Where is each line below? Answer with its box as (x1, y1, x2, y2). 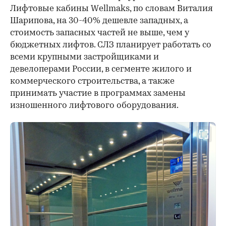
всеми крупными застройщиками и (10, 53, 159, 62)
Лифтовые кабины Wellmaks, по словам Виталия (10, 5, 213, 14)
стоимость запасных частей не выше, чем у (10, 29, 189, 38)
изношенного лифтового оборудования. (10, 101, 179, 110)
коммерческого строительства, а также (10, 77, 175, 86)
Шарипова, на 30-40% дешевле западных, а (10, 17, 188, 26)
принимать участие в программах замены (10, 89, 186, 98)
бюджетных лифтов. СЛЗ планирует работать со (10, 41, 211, 50)
